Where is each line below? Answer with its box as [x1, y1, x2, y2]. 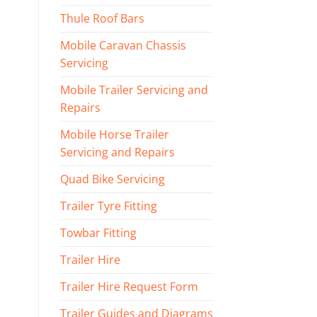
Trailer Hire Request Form [59, 279, 198, 295]
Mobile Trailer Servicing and [59, 82, 208, 98]
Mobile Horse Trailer [59, 127, 169, 143]
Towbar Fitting [59, 225, 137, 241]
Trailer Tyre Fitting [59, 198, 157, 214]
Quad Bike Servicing [59, 171, 165, 188]
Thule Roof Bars [59, 11, 144, 27]
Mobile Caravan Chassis [59, 38, 186, 54]
